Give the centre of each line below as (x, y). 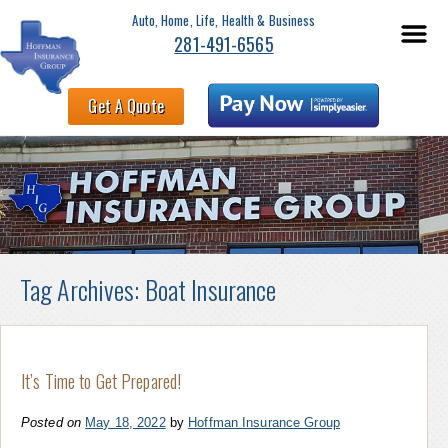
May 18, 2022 (125, 422)
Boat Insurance (210, 289)
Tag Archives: (82, 289)
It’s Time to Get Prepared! (101, 380)
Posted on (51, 422)
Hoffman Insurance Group (264, 422)
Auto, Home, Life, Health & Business (224, 20)
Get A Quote (126, 106)
